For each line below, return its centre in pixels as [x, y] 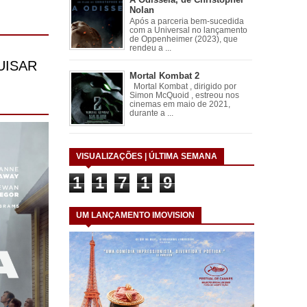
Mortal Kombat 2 [164, 75]
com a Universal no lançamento [188, 30]
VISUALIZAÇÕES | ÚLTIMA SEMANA [147, 157]
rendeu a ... [150, 48]
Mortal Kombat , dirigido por [183, 87]
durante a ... [151, 113]
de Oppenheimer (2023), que [183, 39]
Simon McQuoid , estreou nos [184, 96]
